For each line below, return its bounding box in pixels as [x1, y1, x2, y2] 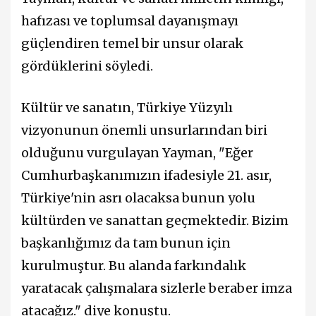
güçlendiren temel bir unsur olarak [21, 35, 243, 51]
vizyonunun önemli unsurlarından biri [21, 121, 267, 138]
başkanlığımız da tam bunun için [21, 234, 231, 251]
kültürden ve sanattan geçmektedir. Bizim [21, 212, 288, 229]
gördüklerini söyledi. [21, 57, 153, 74]
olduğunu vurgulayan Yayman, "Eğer [21, 144, 253, 161]
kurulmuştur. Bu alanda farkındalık [21, 257, 246, 274]
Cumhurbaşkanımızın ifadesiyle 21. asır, [21, 166, 272, 183]
